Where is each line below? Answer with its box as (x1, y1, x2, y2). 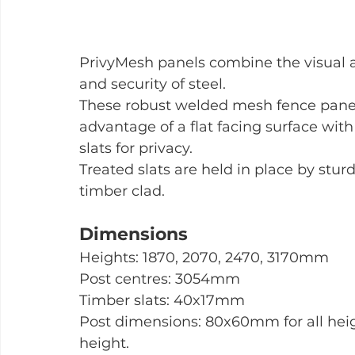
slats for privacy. (79, 139, 193, 158)
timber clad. (79, 182, 165, 200)
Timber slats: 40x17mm (79, 292, 245, 310)
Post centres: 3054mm (79, 270, 240, 288)
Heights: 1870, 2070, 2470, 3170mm (79, 249, 329, 267)
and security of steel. (79, 75, 226, 94)
